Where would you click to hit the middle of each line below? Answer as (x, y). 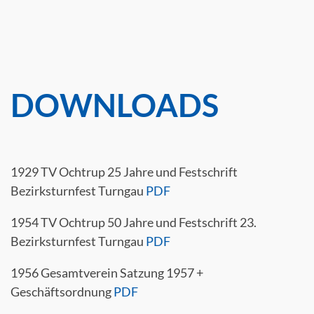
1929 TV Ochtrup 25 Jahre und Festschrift (124, 172)
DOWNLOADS (115, 105)
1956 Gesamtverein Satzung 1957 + (107, 273)
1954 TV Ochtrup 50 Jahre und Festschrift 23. (134, 222)
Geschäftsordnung (62, 292)
